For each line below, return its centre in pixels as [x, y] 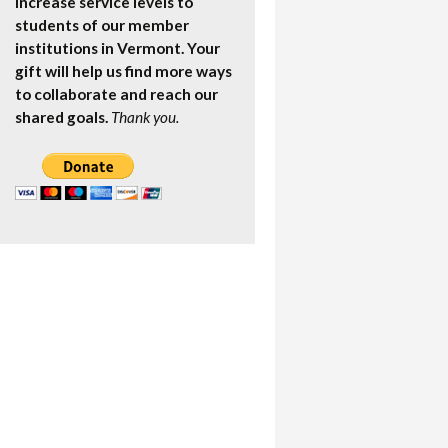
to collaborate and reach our [116, 94]
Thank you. [145, 117]
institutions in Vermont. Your [117, 48]
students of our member [102, 25]
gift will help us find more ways [123, 71]
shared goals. [61, 117]
